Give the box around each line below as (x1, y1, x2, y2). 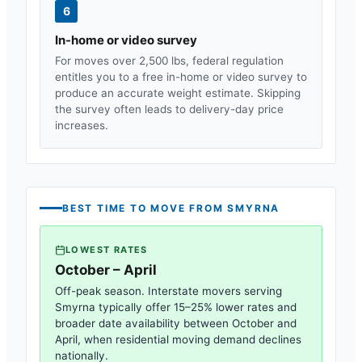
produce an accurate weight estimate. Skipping (55, 86, 301, 99)
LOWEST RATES (65, 244, 148, 255)
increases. (55, 118, 108, 132)
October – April (55, 262, 157, 278)
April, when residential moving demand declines (55, 333, 301, 346)
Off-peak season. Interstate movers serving (55, 284, 282, 297)
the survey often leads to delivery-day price (55, 102, 284, 116)
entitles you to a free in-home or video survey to (55, 69, 307, 83)
